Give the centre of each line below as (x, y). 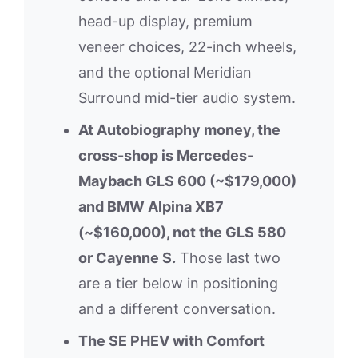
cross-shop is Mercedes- (166, 155)
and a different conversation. (177, 308)
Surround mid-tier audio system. (187, 97)
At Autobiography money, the (179, 129)
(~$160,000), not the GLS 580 (182, 232)
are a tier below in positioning (178, 283)
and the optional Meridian (165, 72)
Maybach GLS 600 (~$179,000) (187, 181)
